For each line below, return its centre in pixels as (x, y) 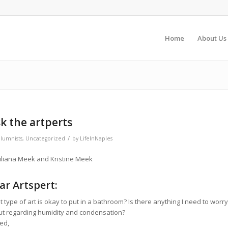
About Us (212, 38)
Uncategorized (45, 138)
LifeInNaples (96, 138)
